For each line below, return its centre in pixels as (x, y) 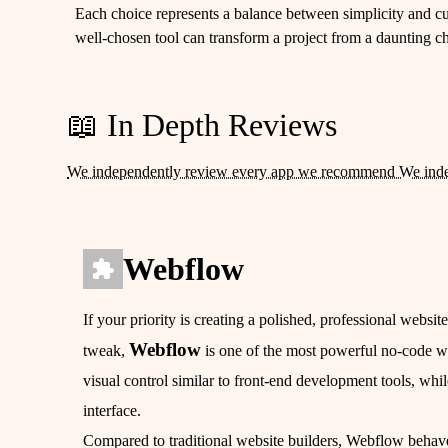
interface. (112, 411)
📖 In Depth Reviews (202, 125)
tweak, (106, 351)
